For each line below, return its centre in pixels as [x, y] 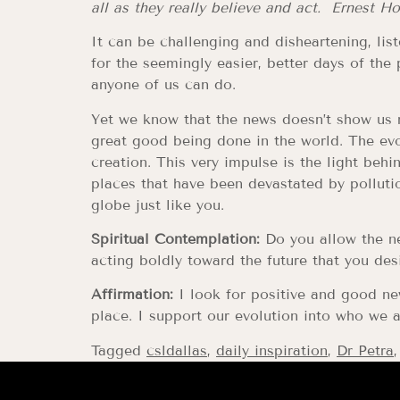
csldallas [177, 350]
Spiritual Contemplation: [175, 238]
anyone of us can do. [163, 85]
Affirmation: [132, 295]
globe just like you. [158, 204]
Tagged [119, 350]
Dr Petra [365, 350]
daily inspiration [272, 350]
